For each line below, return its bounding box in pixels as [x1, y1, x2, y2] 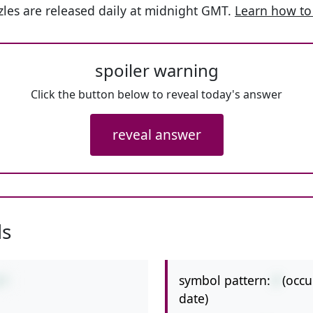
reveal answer [112, 125, 201, 144]
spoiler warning [94, 59, 219, 82]
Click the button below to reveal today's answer [31, 87, 282, 102]
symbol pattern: [179, 272, 270, 289]
